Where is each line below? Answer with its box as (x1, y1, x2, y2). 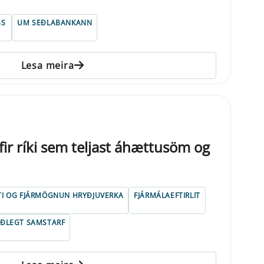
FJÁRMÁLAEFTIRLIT (134, 190, 200, 200)
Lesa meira (21, 58, 74, 72)
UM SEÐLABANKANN (17, 17, 93, 28)
